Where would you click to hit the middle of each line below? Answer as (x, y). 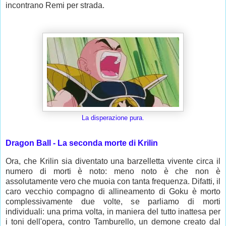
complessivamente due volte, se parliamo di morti (113, 201)
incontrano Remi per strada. (55, 6)
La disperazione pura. (113, 118)
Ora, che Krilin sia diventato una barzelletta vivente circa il (113, 161)
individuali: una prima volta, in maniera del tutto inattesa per (113, 211)
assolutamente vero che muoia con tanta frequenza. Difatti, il (113, 181)
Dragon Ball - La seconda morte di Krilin (82, 143)
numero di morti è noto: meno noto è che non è (113, 171)
